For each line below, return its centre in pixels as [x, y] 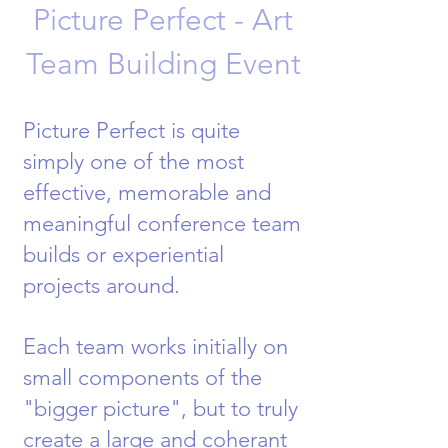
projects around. [107, 285]
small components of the [142, 377]
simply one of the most [133, 161]
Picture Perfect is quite [131, 130]
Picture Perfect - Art [163, 20]
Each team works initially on [155, 346]
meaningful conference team [162, 223]
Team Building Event [163, 64]
